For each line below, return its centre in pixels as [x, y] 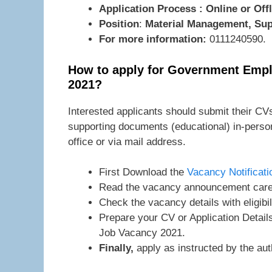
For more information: [153, 39]
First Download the [143, 172]
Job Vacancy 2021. [142, 233]
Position [119, 24]
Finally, [116, 248]
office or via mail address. [127, 141]
